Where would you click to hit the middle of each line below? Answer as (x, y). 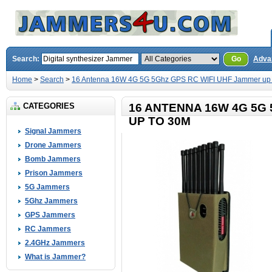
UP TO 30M (160, 121)
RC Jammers (48, 229)
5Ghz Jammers (51, 201)
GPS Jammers (50, 215)
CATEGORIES (49, 106)
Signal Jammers (53, 131)
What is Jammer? (55, 257)
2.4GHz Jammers (55, 243)
